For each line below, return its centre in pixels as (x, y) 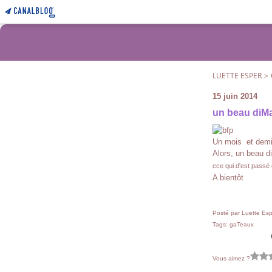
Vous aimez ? (231, 258)
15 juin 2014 (235, 96)
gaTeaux (242, 224)
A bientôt (228, 178)
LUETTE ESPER (237, 76)
